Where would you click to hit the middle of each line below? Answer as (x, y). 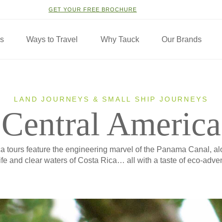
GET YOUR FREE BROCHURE (92, 9)
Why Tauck (120, 39)
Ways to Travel (52, 39)
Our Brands (181, 39)
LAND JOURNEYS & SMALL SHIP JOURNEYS (111, 99)
